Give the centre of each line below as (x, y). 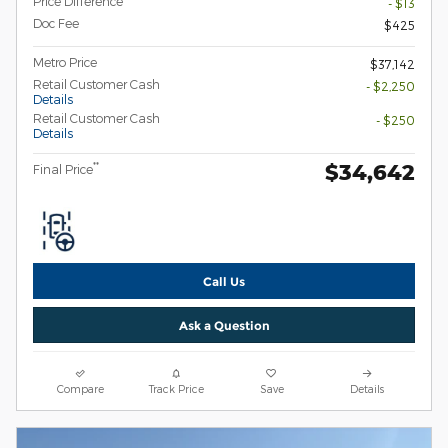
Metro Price (65, 61)
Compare (81, 389)
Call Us (224, 281)
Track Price (176, 389)
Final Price (63, 168)
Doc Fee (56, 22)
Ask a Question (224, 325)
